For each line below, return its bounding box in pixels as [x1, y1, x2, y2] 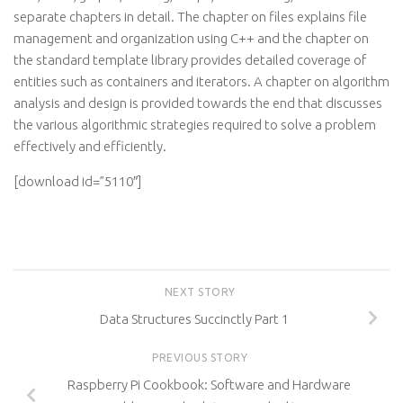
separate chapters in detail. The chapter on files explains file [13, 9, 367, 24]
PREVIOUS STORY [152, 351, 251, 363]
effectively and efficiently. [13, 139, 166, 154]
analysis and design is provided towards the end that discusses [13, 95, 382, 111]
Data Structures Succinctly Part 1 [100, 310, 289, 327]
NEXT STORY [164, 286, 239, 298]
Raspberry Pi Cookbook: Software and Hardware [67, 376, 351, 392]
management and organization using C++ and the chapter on [13, 31, 369, 46]
